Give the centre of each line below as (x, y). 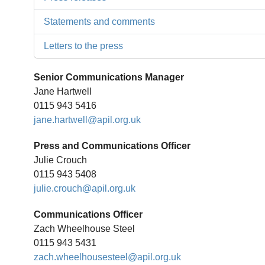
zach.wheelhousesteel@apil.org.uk (108, 257)
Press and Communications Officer (112, 146)
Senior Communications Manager (109, 77)
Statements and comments (100, 22)
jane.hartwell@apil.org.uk (88, 120)
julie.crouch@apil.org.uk (85, 188)
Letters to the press (84, 46)
